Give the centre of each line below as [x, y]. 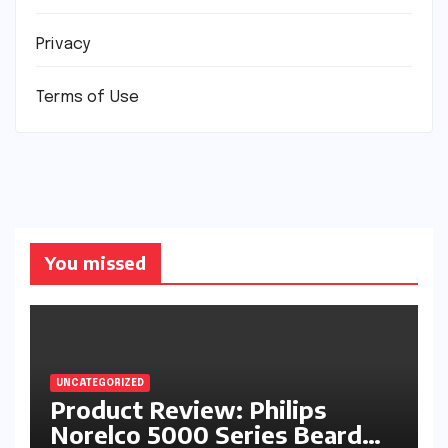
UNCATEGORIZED [100, 382]
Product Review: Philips [188, 408]
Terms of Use [88, 98]
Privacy [63, 45]
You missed [95, 263]
